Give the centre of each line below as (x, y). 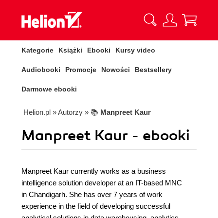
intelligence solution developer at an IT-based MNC (102, 183)
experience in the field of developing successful (96, 206)
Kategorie (37, 50)
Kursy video (135, 50)
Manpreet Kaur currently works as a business (94, 171)
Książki (70, 50)
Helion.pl (37, 112)
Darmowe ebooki (49, 89)
